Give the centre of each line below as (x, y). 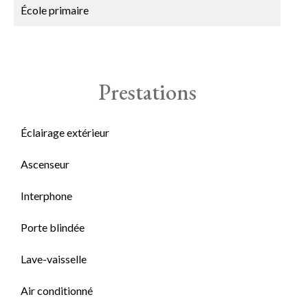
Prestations (147, 92)
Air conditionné (57, 290)
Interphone (46, 196)
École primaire (55, 10)
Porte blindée (53, 227)
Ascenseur (45, 164)
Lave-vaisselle (54, 259)
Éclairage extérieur (65, 132)
